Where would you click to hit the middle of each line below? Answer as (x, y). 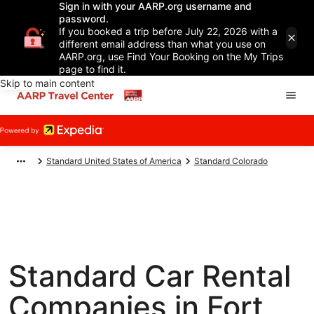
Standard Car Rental (150, 276)
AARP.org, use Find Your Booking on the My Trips (171, 56)
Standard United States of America (114, 161)
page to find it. (93, 69)
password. (84, 19)
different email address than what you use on (162, 44)
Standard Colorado (231, 161)
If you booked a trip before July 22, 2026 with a (168, 31)
